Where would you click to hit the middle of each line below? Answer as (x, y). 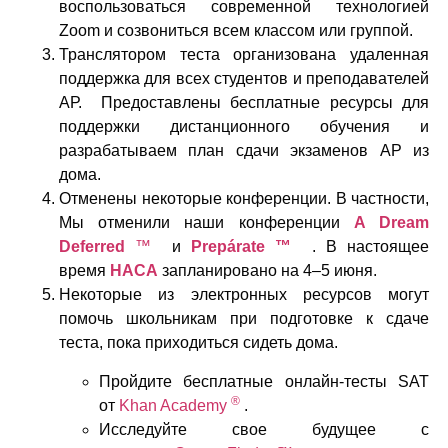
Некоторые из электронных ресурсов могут (244, 295)
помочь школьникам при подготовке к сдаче (244, 319)
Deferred (92, 247)
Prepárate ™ (246, 247)
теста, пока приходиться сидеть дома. (198, 343)
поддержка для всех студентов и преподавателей (244, 79)
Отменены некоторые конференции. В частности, (244, 199)
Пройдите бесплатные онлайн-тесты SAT (264, 381)
